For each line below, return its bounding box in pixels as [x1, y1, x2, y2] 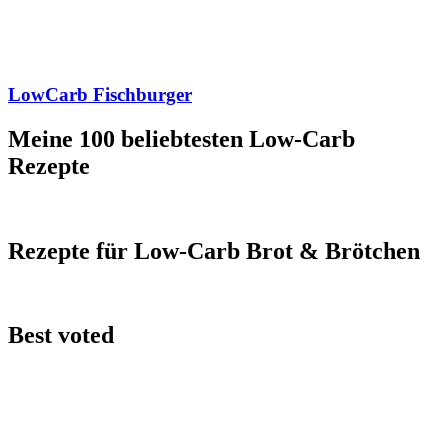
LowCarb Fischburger [8, 83, 192, 105]
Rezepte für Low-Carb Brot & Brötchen [8, 237, 420, 264]
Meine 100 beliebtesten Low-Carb [8, 125, 355, 152]
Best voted [8, 322, 114, 349]
